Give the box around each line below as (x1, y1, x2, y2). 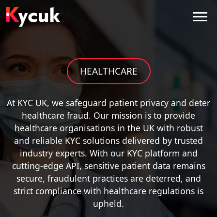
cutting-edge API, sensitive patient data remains (12, 160, 205, 171)
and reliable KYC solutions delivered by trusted (14, 135, 203, 146)
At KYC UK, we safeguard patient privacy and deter (7, 97, 210, 108)
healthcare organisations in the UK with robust (14, 122, 203, 134)
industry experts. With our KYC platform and (19, 147, 198, 159)
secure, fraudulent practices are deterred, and (16, 172, 201, 184)
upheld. (93, 198, 124, 209)
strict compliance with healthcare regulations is (14, 185, 203, 197)
